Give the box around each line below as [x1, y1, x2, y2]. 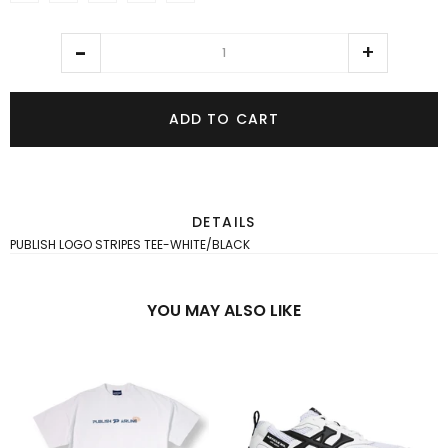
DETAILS [192, 212, 256, 233]
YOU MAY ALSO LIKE [147, 299, 301, 323]
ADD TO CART [168, 109, 280, 130]
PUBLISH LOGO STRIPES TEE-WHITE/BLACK [10, 236, 250, 254]
